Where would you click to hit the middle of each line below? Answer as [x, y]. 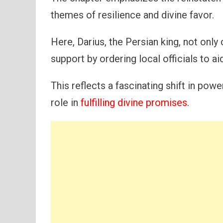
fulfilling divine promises [134, 102]
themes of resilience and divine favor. [132, 15]
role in [66, 102]
